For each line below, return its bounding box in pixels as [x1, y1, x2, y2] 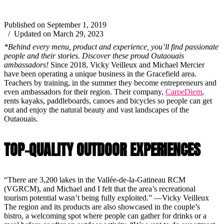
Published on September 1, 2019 [4, 20, 106, 29]
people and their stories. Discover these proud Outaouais [4, 51, 184, 60]
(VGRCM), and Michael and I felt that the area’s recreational [4, 184, 195, 193]
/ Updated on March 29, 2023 [4, 29, 103, 38]
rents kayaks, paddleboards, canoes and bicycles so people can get [4, 96, 212, 105]
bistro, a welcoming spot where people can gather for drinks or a [4, 211, 206, 220]
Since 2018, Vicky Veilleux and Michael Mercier [48, 60, 204, 69]
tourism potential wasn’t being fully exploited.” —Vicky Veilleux [4, 193, 209, 202]
